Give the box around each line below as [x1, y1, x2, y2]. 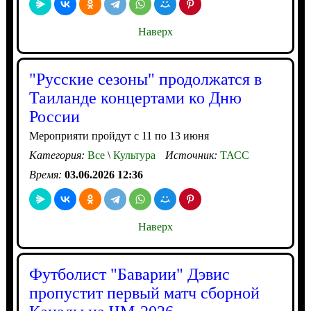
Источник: [165, 149, 220, 161]
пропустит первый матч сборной [28, 284, 260, 302]
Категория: [28, 149, 87, 161]
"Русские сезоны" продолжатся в [28, 70, 262, 88]
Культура [110, 149, 155, 161]
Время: [28, 169, 65, 180]
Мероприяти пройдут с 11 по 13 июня [28, 130, 209, 142]
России [28, 108, 80, 126]
